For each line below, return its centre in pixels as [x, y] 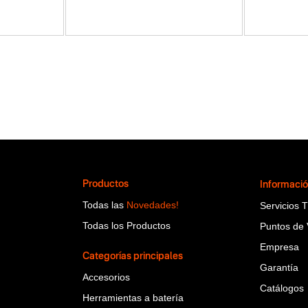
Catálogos [282, 288]
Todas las [104, 205]
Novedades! [152, 205]
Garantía [279, 267]
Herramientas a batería [133, 297]
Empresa [280, 246]
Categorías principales [132, 256]
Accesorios [106, 277]
